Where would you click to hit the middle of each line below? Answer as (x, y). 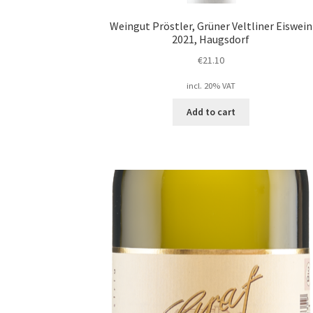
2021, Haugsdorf (211, 39)
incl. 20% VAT (211, 85)
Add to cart (211, 112)
